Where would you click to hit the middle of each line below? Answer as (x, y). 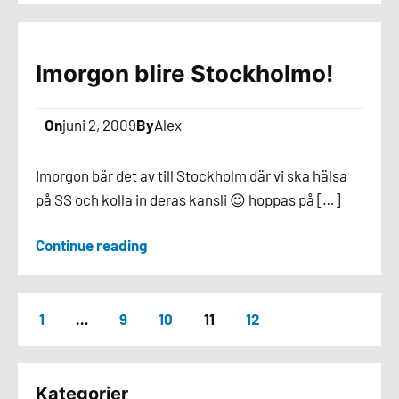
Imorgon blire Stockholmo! (184, 73)
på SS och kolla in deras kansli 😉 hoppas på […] (188, 199)
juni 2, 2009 (99, 125)
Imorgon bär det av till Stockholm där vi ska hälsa (191, 175)
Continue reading (91, 245)
